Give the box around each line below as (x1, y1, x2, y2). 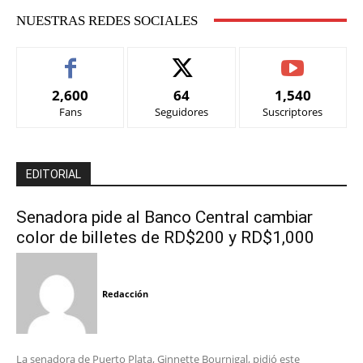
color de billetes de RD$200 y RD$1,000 (16, 227, 314, 247)
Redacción (102, 288, 148, 301)
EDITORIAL (26, 167, 81, 181)
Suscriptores (263, 104, 323, 119)
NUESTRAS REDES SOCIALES (16, 12, 198, 28)
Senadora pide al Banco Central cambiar (16, 207, 313, 227)
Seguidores (154, 104, 208, 119)
